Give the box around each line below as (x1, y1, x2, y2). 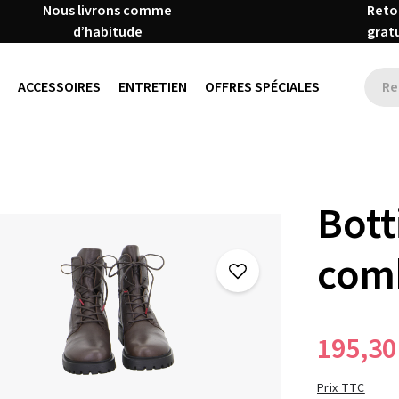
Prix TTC (317, 379, 365, 397)
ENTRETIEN (118, 77, 187, 97)
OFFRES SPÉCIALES (204, 77, 320, 97)
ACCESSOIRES (17, 77, 101, 97)
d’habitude (72, 22, 142, 42)
